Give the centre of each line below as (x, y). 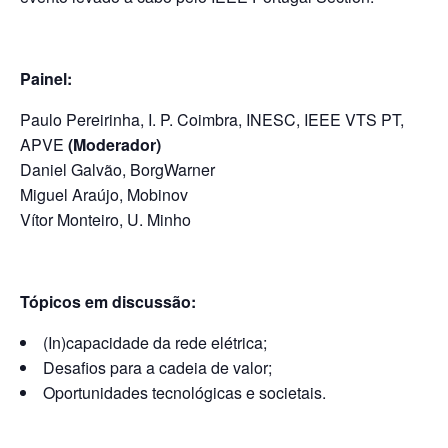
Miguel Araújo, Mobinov (104, 194)
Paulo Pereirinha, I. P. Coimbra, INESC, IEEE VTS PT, (212, 119)
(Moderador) (116, 144)
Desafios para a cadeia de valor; (157, 367)
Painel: (46, 78)
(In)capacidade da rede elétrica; (155, 342)
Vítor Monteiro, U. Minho (105, 219)
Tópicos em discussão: (108, 301)
